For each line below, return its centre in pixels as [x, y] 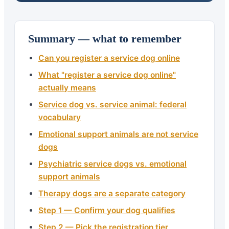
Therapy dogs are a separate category [112, 193]
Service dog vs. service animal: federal [112, 104]
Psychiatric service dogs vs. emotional [112, 164]
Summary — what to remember [105, 38]
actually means [67, 87]
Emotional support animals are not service [118, 134]
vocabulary [60, 117]
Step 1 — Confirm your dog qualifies [107, 210]
